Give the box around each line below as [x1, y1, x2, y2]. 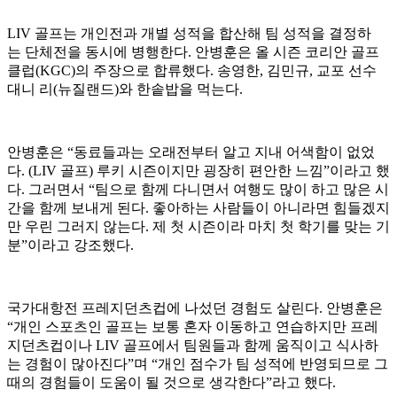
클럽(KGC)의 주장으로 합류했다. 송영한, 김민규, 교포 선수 [7, 63, 377, 79]
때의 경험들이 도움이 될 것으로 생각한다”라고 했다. [7, 375, 336, 391]
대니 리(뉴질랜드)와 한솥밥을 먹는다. [7, 82, 243, 97]
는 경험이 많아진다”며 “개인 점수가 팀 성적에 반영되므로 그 [7, 356, 388, 372]
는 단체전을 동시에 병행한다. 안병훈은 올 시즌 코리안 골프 [7, 44, 379, 60]
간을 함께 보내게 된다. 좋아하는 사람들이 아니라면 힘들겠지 [7, 200, 390, 216]
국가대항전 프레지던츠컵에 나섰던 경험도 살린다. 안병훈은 [7, 300, 383, 316]
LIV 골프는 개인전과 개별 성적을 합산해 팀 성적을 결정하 [7, 26, 371, 42]
